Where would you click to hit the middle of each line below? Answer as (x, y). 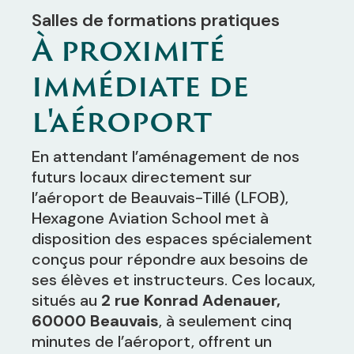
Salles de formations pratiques (156, 20)
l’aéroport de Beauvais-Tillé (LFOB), (160, 198)
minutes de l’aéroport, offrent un (152, 341)
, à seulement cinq (225, 321)
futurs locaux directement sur (142, 177)
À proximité (128, 49)
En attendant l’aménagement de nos (166, 156)
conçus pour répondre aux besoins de (170, 259)
